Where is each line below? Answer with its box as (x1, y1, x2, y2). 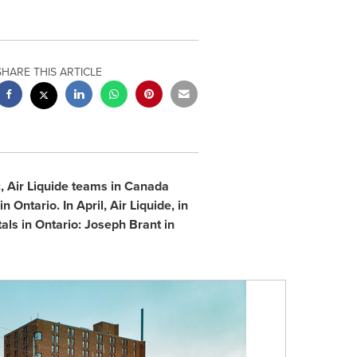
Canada (124, 177, 169, 195)
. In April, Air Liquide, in (56, 196, 188, 214)
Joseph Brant (84, 215, 161, 233)
